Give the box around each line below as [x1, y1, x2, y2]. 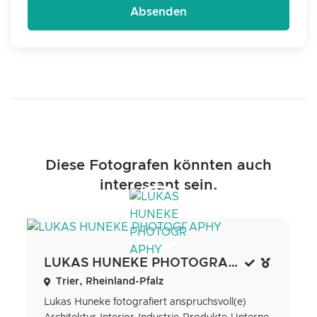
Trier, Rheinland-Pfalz [56, 276, 163, 287]
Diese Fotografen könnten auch [45, 158, 272, 173]
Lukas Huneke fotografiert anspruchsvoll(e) [44, 296, 246, 307]
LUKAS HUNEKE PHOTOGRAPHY [228, 256, 238, 270]
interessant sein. [99, 178, 218, 193]
